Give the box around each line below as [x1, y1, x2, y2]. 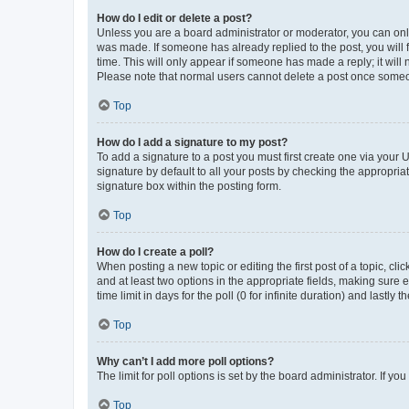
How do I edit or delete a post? [97, 11, 252, 25]
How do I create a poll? [97, 245, 214, 258]
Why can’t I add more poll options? [97, 354, 274, 368]
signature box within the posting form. [97, 179, 281, 193]
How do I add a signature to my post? [97, 135, 288, 149]
